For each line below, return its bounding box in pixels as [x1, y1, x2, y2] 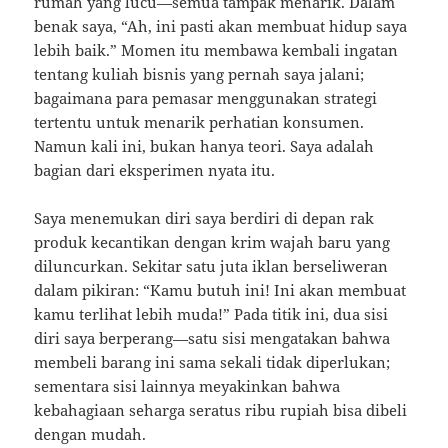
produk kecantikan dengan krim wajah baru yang [34, 232, 391, 253]
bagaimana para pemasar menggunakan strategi [34, 88, 378, 109]
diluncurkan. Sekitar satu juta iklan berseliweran [34, 256, 389, 277]
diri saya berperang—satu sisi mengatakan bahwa [34, 328, 391, 349]
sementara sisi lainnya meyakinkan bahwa [34, 376, 341, 397]
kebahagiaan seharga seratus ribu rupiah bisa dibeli [34, 400, 408, 421]
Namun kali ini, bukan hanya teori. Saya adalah [34, 136, 375, 157]
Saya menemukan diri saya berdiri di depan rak [34, 208, 375, 229]
